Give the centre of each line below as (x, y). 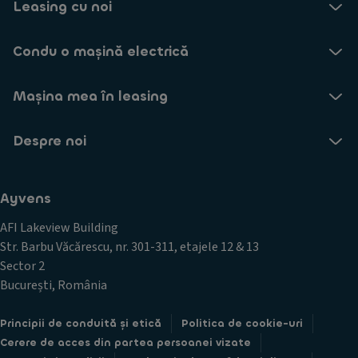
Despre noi (50, 141)
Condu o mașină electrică (101, 52)
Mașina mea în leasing (90, 96)
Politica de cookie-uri (242, 323)
